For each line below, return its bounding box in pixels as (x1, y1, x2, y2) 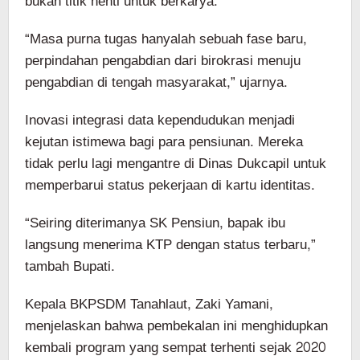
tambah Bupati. (25, 254, 115, 280)
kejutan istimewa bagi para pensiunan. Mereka (25, 129, 303, 155)
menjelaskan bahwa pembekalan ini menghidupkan (25, 313, 328, 339)
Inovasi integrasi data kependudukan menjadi (25, 108, 295, 133)
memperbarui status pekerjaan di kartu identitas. (25, 173, 315, 198)
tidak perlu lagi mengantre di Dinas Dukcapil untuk (25, 151, 326, 177)
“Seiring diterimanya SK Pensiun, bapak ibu (25, 211, 285, 236)
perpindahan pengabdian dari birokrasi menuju (25, 48, 301, 74)
